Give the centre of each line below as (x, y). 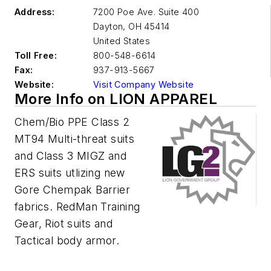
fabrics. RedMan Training (77, 207)
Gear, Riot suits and (64, 224)
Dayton (108, 26)
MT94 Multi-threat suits (75, 139)
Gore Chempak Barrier (72, 190)
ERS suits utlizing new (70, 173)
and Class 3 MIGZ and (70, 156)
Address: (35, 12)
